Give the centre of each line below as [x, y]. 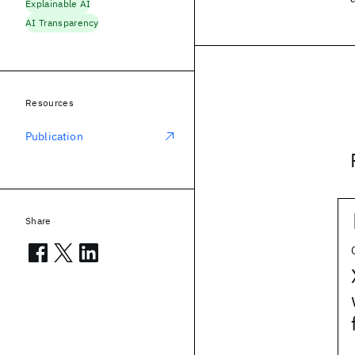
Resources [50, 103]
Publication [54, 136]
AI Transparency [62, 23]
